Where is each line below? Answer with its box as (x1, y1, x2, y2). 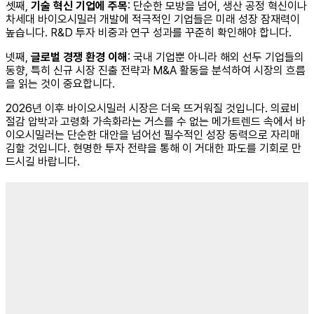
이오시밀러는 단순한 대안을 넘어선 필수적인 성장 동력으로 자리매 (6, 128, 300, 142)
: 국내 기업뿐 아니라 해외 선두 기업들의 (128, 50, 304, 64)
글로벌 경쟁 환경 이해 (31, 50, 128, 64)
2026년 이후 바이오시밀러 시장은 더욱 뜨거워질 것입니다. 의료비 (6, 102, 300, 116)
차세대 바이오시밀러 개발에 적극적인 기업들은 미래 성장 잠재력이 (6, 13, 300, 27)
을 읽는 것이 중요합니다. (6, 77, 115, 91)
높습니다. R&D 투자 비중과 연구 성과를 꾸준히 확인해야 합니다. (6, 26, 292, 40)
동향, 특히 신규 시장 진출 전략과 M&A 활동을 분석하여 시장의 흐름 (6, 64, 306, 78)
